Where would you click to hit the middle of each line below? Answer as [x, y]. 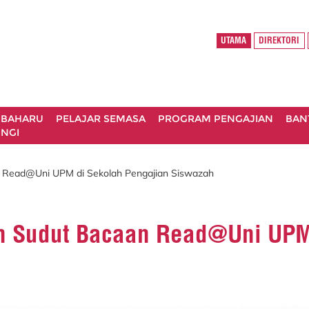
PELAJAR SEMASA [101, 119]
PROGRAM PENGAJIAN [216, 119]
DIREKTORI [279, 41]
